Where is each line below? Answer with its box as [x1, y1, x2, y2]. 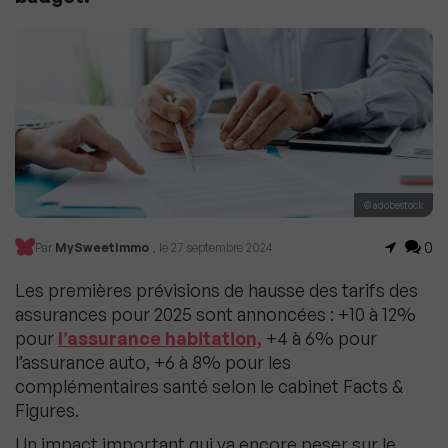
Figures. [15, 399, 83, 422]
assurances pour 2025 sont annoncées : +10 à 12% [15, 303, 416, 326]
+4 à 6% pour [262, 327, 377, 350]
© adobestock [364, 199, 423, 212]
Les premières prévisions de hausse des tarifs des [15, 279, 418, 302]
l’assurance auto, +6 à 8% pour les [15, 351, 291, 374]
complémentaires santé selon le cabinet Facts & [15, 375, 403, 398]
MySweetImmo [55, 239, 152, 255]
